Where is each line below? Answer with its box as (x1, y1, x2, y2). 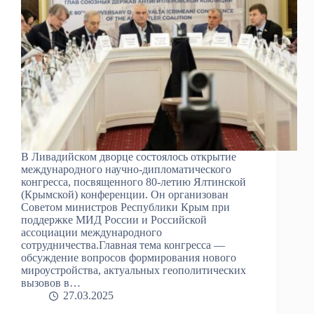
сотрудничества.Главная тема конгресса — (21, 239, 225, 252)
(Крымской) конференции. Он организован (21, 189, 228, 201)
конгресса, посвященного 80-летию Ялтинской (21, 176, 246, 189)
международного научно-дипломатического (21, 163, 231, 176)
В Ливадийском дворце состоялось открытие (21, 151, 236, 163)
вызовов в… (21, 277, 81, 289)
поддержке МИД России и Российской (21, 214, 207, 226)
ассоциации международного (21, 226, 162, 239)
